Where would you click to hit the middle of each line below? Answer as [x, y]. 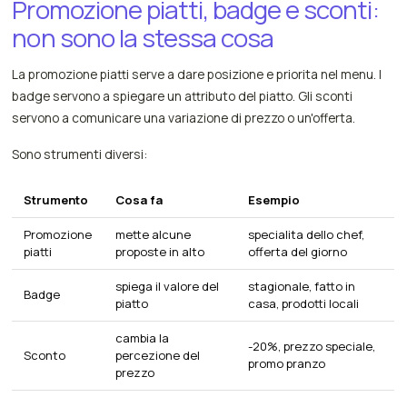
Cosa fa [139, 199]
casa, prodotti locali [304, 303]
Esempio [274, 199]
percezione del [158, 355]
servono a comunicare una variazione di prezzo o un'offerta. [184, 118]
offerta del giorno [298, 251]
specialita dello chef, [307, 234]
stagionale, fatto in [302, 286]
